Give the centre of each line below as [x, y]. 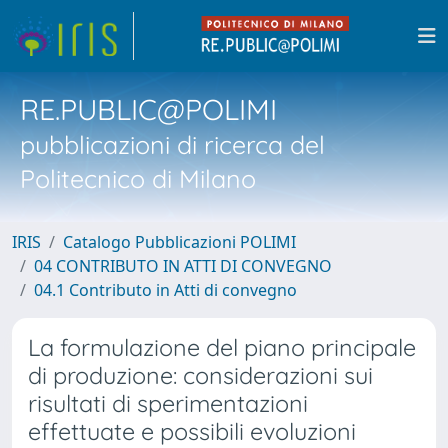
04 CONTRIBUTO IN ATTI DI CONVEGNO [183, 266]
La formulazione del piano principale [222, 347]
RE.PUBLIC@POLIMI [148, 109]
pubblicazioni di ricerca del [172, 144]
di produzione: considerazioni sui [200, 375]
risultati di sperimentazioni [168, 403]
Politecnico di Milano [138, 178]
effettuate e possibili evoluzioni [192, 431]
